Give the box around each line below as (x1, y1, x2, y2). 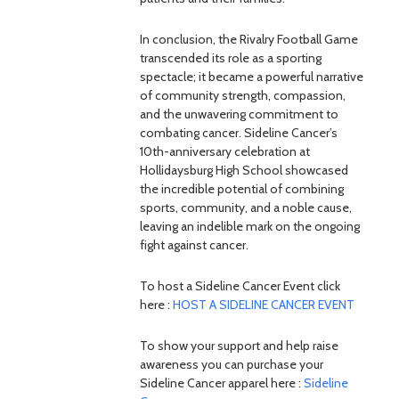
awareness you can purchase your (140, 356, 323, 372)
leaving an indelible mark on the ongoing (140, 218, 360, 234)
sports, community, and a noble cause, (140, 199, 352, 216)
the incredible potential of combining (140, 181, 344, 197)
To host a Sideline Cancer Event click (140, 278, 340, 294)
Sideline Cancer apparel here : (140, 375, 304, 391)
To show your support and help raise (140, 338, 338, 354)
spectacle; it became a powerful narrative (140, 69, 363, 85)
